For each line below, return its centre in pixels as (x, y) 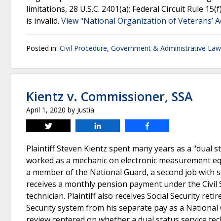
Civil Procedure (83, 48)
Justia (86, 110)
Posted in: (43, 48)
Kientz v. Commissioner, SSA (110, 96)
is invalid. (44, 21)
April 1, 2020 (46, 110)
